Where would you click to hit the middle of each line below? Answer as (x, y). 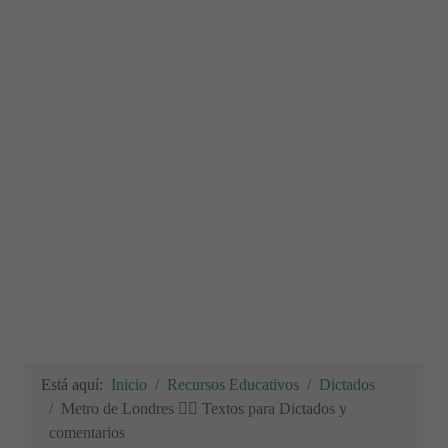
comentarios (87, 432)
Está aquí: (76, 384)
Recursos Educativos (233, 384)
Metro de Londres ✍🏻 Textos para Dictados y (204, 408)
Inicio (129, 384)
